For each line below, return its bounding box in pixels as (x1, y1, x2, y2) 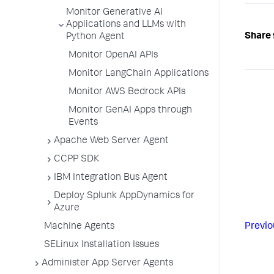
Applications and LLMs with (66, 20, 186, 30)
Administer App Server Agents (42, 259, 173, 268)
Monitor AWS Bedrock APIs (68, 87, 185, 97)
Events (68, 118, 98, 128)
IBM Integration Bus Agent (54, 173, 168, 183)
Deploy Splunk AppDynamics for (54, 191, 194, 201)
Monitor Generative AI (66, 8, 163, 18)
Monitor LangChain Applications (68, 69, 209, 79)
